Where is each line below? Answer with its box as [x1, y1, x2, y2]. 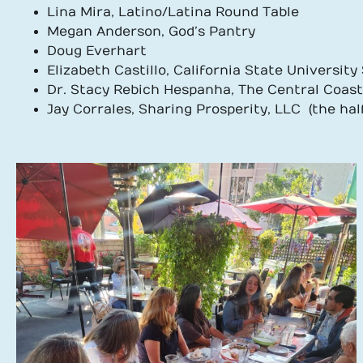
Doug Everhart [47, 44, 147, 58]
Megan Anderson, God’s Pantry [47, 24, 255, 39]
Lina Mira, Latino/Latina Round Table [47, 5, 299, 19]
